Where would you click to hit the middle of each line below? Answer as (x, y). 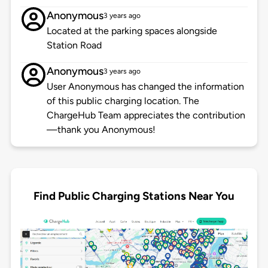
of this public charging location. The (123, 101)
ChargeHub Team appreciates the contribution (146, 115)
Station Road (74, 45)
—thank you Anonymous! (101, 130)
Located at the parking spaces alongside (132, 31)
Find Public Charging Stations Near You (134, 196)
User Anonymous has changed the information (145, 87)
